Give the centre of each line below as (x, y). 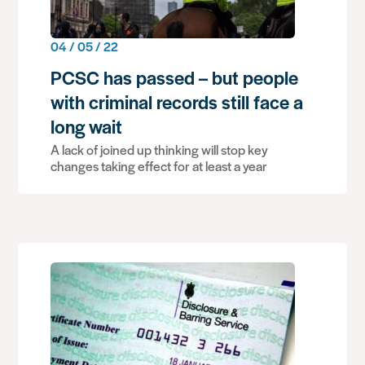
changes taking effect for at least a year (159, 166)
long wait (87, 126)
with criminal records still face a (177, 102)
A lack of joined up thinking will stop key (160, 150)
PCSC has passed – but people (175, 77)
